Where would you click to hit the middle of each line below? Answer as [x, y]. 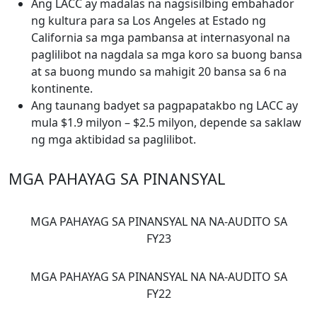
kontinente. [62, 88]
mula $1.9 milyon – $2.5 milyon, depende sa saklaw [166, 122]
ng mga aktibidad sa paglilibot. [114, 139]
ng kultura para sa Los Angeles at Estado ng [149, 21]
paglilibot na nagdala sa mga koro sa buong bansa [167, 54]
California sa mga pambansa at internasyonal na [161, 38]
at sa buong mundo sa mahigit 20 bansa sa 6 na [159, 71]
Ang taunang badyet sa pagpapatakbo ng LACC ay [165, 105]
